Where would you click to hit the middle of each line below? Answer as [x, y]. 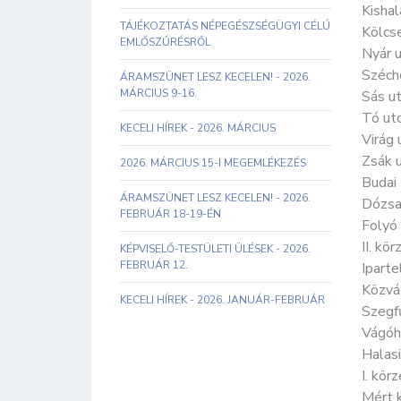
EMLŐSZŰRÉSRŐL [165, 42]
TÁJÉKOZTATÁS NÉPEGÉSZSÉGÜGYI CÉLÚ [225, 26]
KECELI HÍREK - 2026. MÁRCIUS [198, 128]
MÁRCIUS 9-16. [158, 93]
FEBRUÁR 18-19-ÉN [171, 214]
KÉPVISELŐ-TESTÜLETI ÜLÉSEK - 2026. [215, 249]
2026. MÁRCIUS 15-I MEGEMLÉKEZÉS [213, 163]
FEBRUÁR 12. [154, 265]
